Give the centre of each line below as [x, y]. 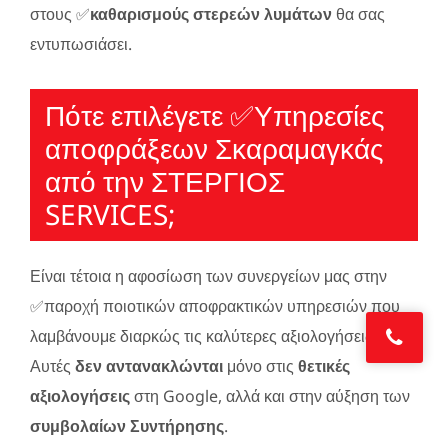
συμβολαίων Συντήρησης [127, 425]
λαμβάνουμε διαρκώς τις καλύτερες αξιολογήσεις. [203, 335]
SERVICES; [110, 213]
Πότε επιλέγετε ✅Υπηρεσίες [215, 114]
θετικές [322, 365]
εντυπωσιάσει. [81, 43]
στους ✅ [60, 13]
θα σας [358, 13]
